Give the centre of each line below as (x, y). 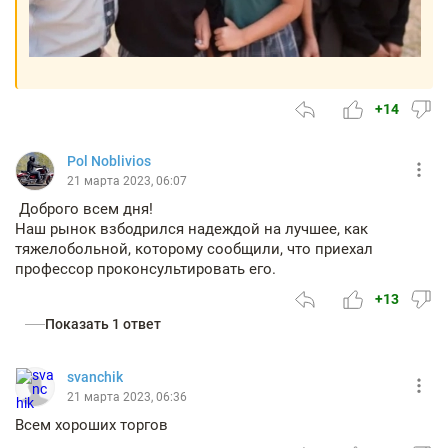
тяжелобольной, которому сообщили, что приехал (194, 249)
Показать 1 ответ (103, 324)
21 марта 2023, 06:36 (127, 397)
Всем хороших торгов (91, 425)
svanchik (95, 377)
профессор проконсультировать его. (145, 269)
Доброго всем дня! (84, 209)
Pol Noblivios (109, 161)
